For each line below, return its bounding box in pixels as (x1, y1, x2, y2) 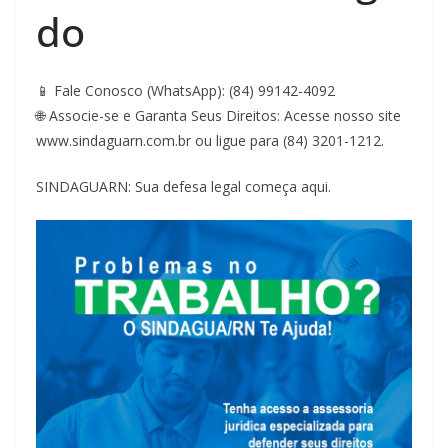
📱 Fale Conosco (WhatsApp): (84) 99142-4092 (36, 80, 335, 100)
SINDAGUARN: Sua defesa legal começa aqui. (36, 176, 331, 196)
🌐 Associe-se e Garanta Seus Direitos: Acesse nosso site (36, 105, 401, 125)
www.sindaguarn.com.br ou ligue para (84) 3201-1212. (36, 130, 384, 150)
